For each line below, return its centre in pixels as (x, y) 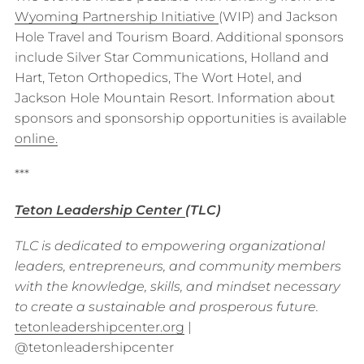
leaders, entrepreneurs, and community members (178, 266)
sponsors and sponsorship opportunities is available (180, 118)
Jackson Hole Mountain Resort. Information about (174, 97)
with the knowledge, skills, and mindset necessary (177, 287)
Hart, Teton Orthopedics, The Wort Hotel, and (158, 77)
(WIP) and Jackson (278, 16)
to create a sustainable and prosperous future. (166, 307)
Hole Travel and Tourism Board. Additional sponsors (179, 37)
